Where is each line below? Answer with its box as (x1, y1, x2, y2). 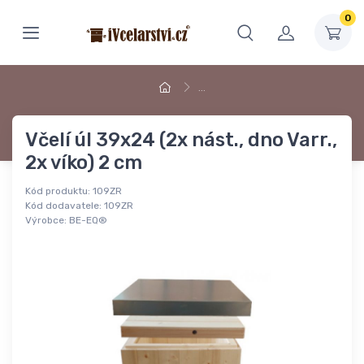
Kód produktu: (25, 185, 90, 197)
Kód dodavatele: (25, 200, 102, 212)
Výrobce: (25, 214, 67, 227)
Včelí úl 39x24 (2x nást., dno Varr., (25, 128, 337, 152)
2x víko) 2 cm (25, 151, 142, 175)
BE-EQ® (69, 214, 107, 227)
